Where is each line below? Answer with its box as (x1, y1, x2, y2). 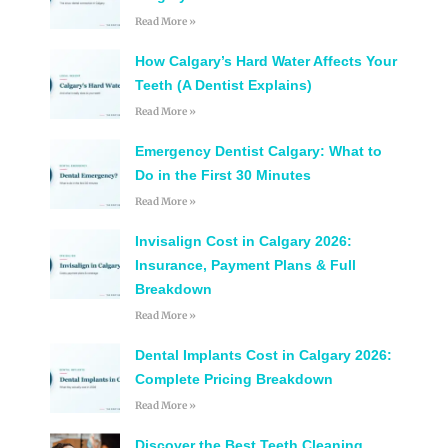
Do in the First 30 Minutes (134, 167, 311, 184)
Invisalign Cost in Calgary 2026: (134, 233, 352, 250)
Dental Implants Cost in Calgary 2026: (134, 347, 392, 364)
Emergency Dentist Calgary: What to (134, 143, 382, 160)
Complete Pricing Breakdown (134, 371, 333, 388)
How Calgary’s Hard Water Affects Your (134, 53, 397, 70)
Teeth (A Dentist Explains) (134, 77, 312, 94)
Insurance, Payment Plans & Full (134, 257, 356, 274)
